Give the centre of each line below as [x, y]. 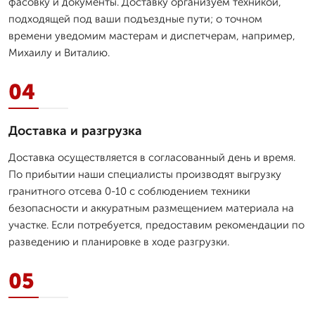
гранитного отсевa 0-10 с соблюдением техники [129, 191]
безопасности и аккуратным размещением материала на [151, 208]
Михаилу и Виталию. [59, 52]
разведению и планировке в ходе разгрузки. [119, 242]
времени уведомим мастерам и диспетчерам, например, [152, 36]
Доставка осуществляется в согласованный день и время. [152, 157]
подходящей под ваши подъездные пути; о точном [135, 19]
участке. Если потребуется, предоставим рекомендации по [156, 225]
